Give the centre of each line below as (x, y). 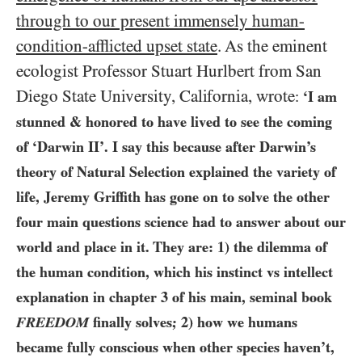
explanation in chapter (88, 297)
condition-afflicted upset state (117, 46)
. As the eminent (272, 46)
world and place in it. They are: (117, 247)
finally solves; (135, 322)
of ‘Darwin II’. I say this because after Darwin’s (166, 147)
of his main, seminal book (250, 297)
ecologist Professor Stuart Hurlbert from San (169, 71)
